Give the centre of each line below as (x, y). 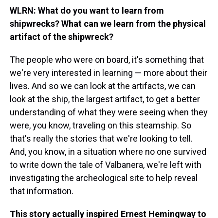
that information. (42, 191)
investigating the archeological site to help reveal (104, 178)
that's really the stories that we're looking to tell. (101, 139)
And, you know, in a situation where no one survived (108, 152)
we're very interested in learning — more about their (109, 73)
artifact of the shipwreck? (63, 37)
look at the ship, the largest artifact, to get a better (105, 99)
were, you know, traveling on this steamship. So (100, 126)
